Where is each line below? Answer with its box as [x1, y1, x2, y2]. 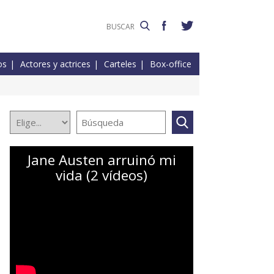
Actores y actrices [20, 58, 91, 70]
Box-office [150, 58, 191, 70]
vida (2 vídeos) [56, 166, 147, 185]
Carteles [104, 58, 136, 70]
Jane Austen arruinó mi [27, 150, 176, 170]
